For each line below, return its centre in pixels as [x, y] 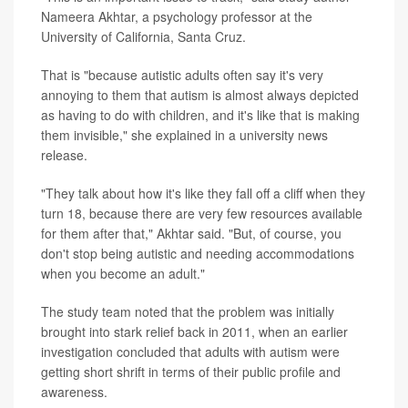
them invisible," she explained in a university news [184, 135]
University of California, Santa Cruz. [143, 36]
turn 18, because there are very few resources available [202, 213]
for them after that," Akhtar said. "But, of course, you [191, 233]
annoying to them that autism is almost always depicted [200, 95]
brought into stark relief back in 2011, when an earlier [194, 331]
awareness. [74, 392]
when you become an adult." [123, 273]
